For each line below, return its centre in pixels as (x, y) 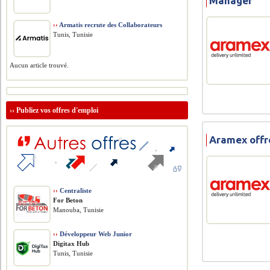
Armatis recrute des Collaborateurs (110, 25)
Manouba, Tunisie (79, 210)
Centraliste (75, 190)
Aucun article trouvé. (39, 65)
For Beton (68, 200)
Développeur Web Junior (95, 234)
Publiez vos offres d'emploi (58, 110)
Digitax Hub (71, 243)
